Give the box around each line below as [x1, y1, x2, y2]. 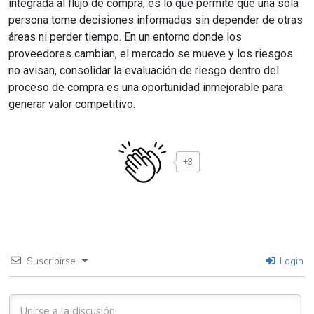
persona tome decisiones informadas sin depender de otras [8, 13, 303, 27]
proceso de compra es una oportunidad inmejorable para [8, 81, 283, 95]
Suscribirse [27, 254, 76, 268]
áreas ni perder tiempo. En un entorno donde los [8, 30, 242, 44]
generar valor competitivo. [8, 97, 135, 111]
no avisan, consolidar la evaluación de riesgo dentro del [8, 64, 279, 78]
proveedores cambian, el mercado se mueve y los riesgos [8, 47, 293, 61]
